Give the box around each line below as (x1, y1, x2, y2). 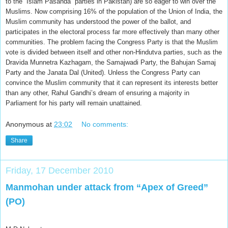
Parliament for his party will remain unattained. (6, 99, 142, 107)
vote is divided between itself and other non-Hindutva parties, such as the (6, 48, 222, 56)
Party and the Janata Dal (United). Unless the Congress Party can (6, 68, 200, 76)
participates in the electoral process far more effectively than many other (6, 27, 219, 36)
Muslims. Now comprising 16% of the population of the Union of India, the (6, 7, 222, 15)
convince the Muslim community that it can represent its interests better (6, 78, 218, 87)
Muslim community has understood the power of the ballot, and (6, 17, 191, 25)
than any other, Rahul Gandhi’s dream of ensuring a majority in (6, 89, 189, 97)
